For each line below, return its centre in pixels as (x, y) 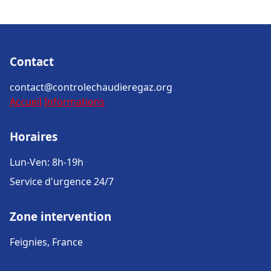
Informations (74, 102)
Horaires (34, 136)
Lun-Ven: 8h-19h (47, 162)
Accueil (26, 102)
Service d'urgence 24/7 (62, 181)
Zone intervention (60, 216)
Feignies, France (46, 242)
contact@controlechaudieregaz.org (91, 87)
